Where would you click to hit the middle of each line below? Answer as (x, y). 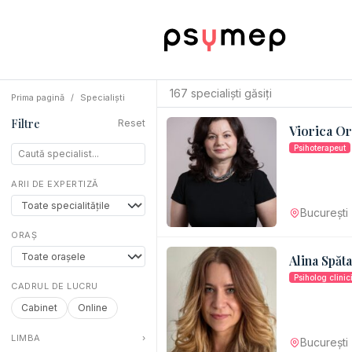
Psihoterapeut (320, 148)
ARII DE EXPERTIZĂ (55, 184)
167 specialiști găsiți (221, 93)
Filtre (26, 123)
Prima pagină (38, 97)
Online (93, 308)
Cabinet (39, 308)
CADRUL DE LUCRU (55, 286)
